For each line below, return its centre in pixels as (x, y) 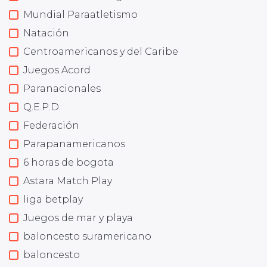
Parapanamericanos (74, 144)
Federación (51, 125)
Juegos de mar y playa (78, 218)
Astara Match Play (68, 181)
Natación (46, 33)
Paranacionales (62, 88)
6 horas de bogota (69, 162)
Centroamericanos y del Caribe (101, 51)
